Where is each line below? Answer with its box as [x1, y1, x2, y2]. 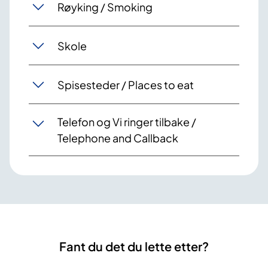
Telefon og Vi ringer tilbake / [57, 115, 196, 129]
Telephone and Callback [57, 131, 178, 145]
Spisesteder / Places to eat [57, 77, 194, 92]
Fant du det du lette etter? [59, 239, 209, 254]
